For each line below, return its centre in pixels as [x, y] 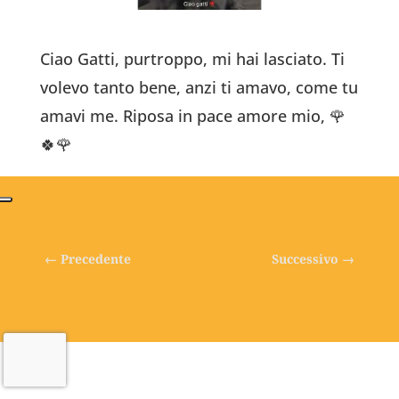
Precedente [95, 258]
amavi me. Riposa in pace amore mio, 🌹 [192, 115]
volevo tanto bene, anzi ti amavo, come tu [199, 87]
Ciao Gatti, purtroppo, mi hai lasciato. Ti [192, 58]
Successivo [305, 258]
